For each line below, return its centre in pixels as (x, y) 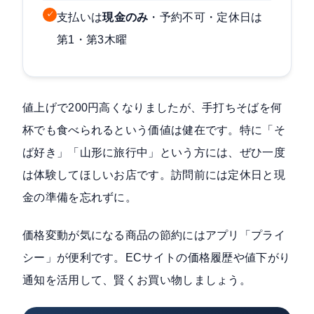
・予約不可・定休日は (205, 18)
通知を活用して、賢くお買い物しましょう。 (137, 280)
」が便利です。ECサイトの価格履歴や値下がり (168, 258)
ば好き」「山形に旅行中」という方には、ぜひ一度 (154, 153)
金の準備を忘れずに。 (80, 198)
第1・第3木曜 (92, 40)
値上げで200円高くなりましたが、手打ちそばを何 (152, 108)
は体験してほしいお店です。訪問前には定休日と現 (154, 175)
